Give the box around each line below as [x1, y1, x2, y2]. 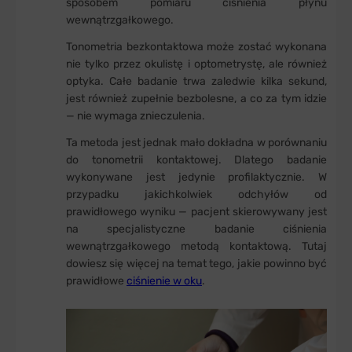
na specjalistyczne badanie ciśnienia [66, 222, 327, 236]
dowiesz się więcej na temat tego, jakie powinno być [66, 256, 327, 270]
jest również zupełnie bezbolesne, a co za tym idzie [66, 91, 327, 105]
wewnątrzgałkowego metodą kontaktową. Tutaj [66, 239, 327, 253]
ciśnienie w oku [126, 273, 202, 288]
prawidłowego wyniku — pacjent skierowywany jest [66, 204, 327, 218]
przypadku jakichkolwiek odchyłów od [66, 187, 327, 201]
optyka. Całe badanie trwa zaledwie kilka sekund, [66, 74, 327, 88]
